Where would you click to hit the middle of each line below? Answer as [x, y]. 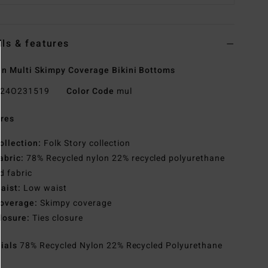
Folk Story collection [86, 144]
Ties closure [57, 218]
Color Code [90, 92]
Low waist [44, 188]
